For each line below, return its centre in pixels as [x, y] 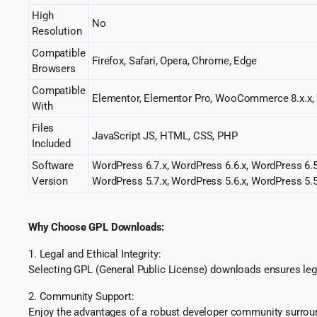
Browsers [54, 68]
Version [50, 181]
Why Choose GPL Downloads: [97, 227]
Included [51, 143]
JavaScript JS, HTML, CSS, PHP [165, 136]
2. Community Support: [81, 296]
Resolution [57, 31]
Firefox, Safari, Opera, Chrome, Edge [174, 60]
